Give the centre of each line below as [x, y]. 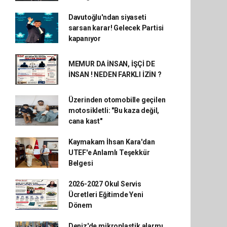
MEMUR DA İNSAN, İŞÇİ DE [111, 64]
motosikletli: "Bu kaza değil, [114, 110]
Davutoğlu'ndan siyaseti [107, 17]
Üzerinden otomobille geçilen [117, 100]
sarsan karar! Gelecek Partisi [116, 28]
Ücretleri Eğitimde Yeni [106, 194]
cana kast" [85, 121]
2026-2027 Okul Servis [105, 184]
